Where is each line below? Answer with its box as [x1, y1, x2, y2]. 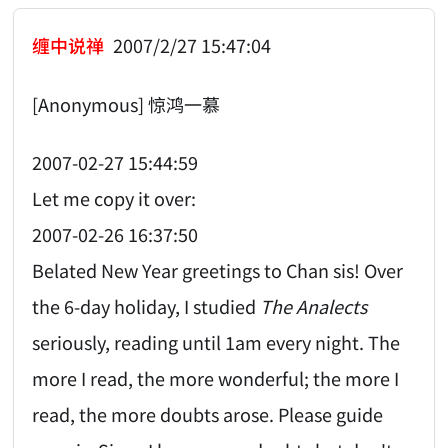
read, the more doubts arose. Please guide [32, 401, 384, 428]
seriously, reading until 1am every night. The [32, 329, 401, 356]
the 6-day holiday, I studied [32, 293, 261, 320]
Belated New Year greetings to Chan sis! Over [32, 257, 404, 284]
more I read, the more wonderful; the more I [32, 365, 400, 392]
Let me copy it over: [32, 185, 197, 212]
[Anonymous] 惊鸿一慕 [32, 90, 221, 117]
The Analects [260, 293, 368, 320]
